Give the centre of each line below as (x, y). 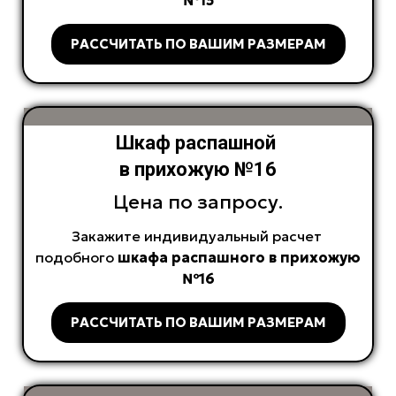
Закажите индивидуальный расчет (198, 236)
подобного (76, 258)
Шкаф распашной (198, 143)
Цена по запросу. (198, 202)
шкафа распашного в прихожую (239, 258)
